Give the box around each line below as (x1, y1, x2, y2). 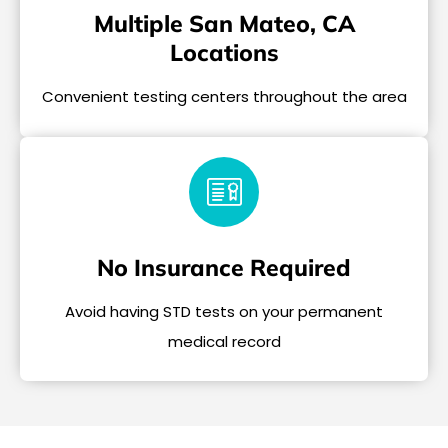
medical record (167, 330, 281, 352)
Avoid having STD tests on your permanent (65, 300, 383, 322)
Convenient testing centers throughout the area (41, 86, 407, 108)
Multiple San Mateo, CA (93, 9, 355, 39)
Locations (169, 38, 279, 68)
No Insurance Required (97, 252, 351, 282)
